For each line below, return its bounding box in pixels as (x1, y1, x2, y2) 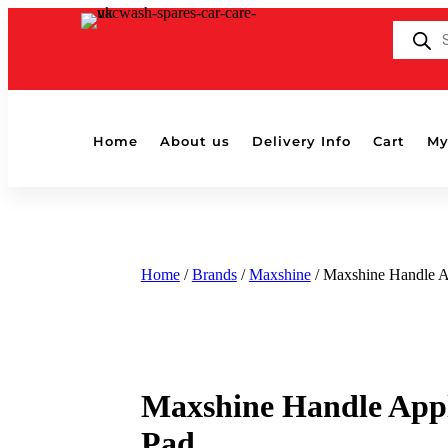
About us (160, 132, 230, 149)
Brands (191, 266, 237, 284)
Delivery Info (252, 132, 351, 149)
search (392, 39, 433, 56)
